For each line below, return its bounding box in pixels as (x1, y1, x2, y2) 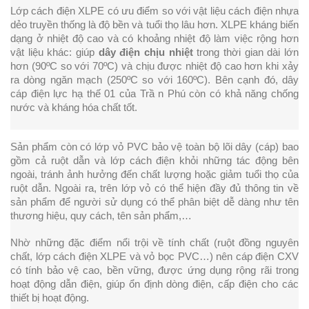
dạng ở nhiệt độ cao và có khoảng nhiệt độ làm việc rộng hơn (10, 33, 299, 45)
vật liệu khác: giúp (10, 47, 99, 59)
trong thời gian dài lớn (192, 47, 299, 59)
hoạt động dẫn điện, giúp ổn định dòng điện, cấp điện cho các (10, 279, 299, 290)
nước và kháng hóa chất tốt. (10, 102, 137, 114)
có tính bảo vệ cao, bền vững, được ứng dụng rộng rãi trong (10, 265, 299, 277)
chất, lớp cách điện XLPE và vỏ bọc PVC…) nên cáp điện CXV (10, 251, 299, 263)
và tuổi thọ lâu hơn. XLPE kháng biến (132, 19, 299, 31)
